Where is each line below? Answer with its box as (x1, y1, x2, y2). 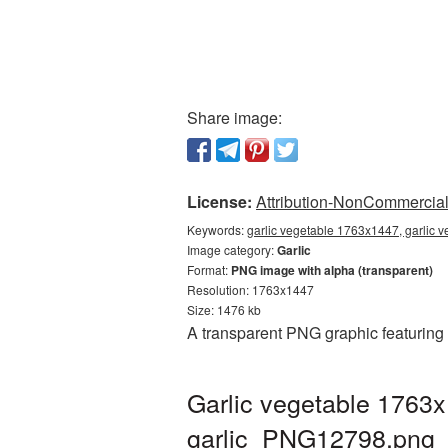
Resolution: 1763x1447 (187, 281, 314, 298)
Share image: (187, 106, 282, 129)
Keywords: (187, 221, 247, 238)
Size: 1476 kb (187, 301, 261, 318)
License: (187, 190, 252, 213)
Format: (187, 261, 231, 278)
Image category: (187, 241, 277, 258)
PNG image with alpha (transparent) (231, 261, 433, 279)
